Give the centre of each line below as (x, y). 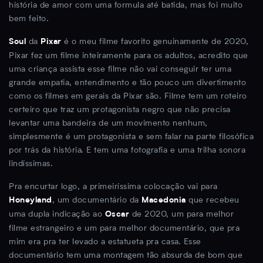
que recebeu (213, 200)
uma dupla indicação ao (57, 214)
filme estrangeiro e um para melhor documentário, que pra (124, 228)
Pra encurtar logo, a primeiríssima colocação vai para (113, 186)
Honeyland (31, 200)
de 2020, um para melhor (181, 214)
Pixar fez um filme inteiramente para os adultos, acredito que (129, 55)
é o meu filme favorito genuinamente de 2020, (155, 41)
